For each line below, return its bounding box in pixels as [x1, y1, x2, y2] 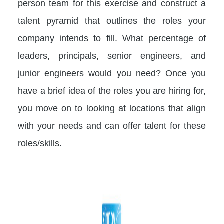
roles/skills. [18, 138, 62, 148]
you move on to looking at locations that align [18, 103, 206, 113]
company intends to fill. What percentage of [18, 33, 206, 43]
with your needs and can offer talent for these [18, 120, 206, 131]
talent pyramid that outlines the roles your [18, 15, 206, 26]
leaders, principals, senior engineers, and [18, 50, 206, 61]
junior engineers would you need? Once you [18, 68, 206, 78]
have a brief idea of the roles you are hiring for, [18, 85, 206, 96]
